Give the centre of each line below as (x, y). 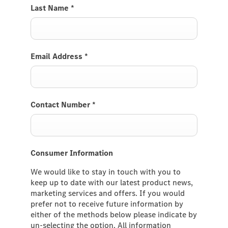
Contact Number (61, 104)
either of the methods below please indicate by (114, 214)
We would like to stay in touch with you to (106, 172)
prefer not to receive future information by (107, 204)
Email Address (58, 56)
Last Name (51, 8)
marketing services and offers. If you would (108, 193)
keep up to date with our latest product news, (112, 182)
